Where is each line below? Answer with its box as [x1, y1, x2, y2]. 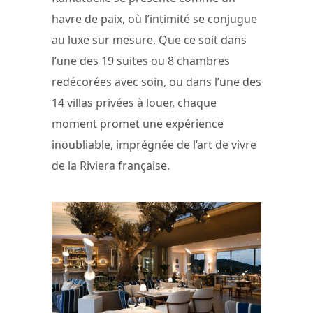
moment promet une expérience [52, 116, 224, 132]
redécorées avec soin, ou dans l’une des [52, 74, 261, 90]
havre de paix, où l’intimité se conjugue [52, 11, 257, 27]
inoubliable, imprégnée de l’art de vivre [52, 137, 256, 153]
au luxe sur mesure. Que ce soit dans [52, 32, 247, 48]
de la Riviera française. [52, 158, 170, 174]
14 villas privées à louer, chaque [52, 95, 217, 111]
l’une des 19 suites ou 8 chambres [52, 53, 230, 69]
